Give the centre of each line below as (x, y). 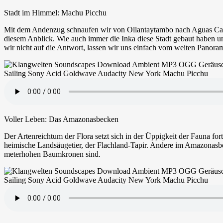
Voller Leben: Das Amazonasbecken (61, 119)
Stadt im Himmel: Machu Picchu (55, 12)
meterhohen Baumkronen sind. (52, 154)
